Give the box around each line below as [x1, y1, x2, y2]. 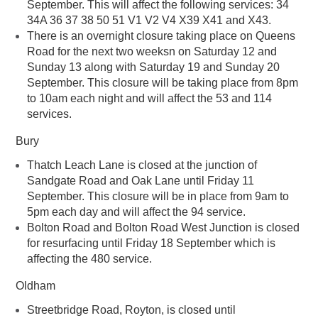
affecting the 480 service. [27, 253, 152, 265]
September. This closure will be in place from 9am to [27, 190, 289, 203]
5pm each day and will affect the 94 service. [27, 206, 246, 219]
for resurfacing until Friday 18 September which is [27, 237, 275, 250]
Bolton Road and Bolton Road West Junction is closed [27, 221, 300, 234]
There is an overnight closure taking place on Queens [27, 30, 295, 43]
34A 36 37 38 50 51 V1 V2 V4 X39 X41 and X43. [27, 14, 271, 27]
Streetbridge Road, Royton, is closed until [27, 304, 236, 317]
